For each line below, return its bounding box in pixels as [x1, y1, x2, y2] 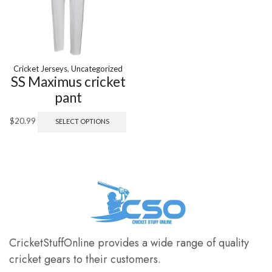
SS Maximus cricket [10, 73, 126, 90]
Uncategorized [71, 64, 123, 74]
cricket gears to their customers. [9, 251, 161, 268]
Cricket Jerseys [13, 64, 67, 74]
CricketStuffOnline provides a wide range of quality [9, 235, 249, 251]
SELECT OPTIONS [55, 117, 109, 125]
